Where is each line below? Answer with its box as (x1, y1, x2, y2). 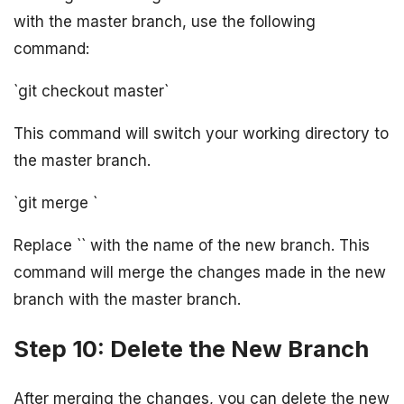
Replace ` (14, 235, 81, 254)
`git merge (14, 193, 93, 212)
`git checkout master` (14, 81, 169, 100)
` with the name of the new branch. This (81, 235, 370, 254)
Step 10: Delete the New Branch (14, 334, 369, 363)
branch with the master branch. (14, 289, 241, 308)
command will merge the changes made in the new (14, 262, 386, 281)
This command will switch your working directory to (14, 124, 389, 142)
